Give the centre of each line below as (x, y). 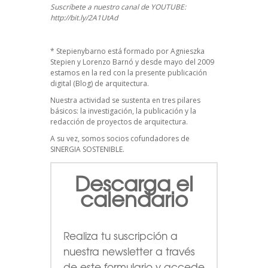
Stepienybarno (81, 51)
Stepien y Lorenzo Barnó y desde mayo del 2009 (132, 62)
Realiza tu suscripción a (121, 235)
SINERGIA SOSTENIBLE (86, 149)
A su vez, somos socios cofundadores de (120, 138)
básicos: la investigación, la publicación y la (123, 111)
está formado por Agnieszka (155, 51)
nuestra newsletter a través (129, 251)
